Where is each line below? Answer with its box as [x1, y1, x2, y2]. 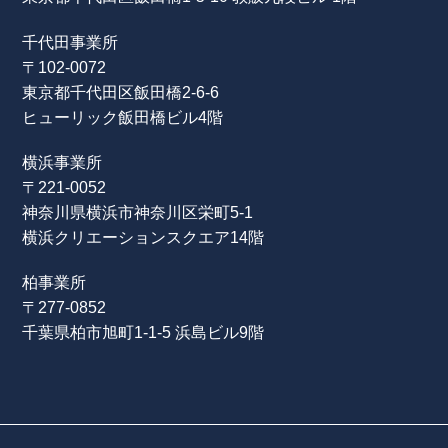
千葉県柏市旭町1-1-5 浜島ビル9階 [22, 322, 265, 341]
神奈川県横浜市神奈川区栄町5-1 [22, 202, 254, 221]
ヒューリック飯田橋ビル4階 [22, 107, 224, 126]
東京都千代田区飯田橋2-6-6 [22, 82, 220, 101]
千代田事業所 [22, 32, 119, 51]
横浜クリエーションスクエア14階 [22, 227, 265, 246]
